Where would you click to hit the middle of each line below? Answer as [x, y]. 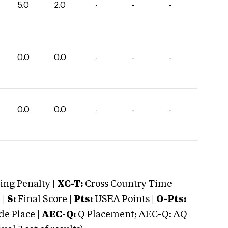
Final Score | [44, 199]
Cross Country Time [129, 184]
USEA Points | [124, 199]
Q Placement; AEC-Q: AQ [132, 215]
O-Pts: [171, 199]
